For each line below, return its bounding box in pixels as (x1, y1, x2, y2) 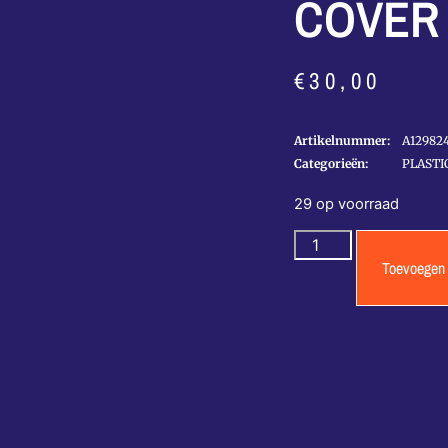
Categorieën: (294, 156, 368, 172)
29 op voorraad (294, 195, 399, 214)
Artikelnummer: (294, 133, 390, 149)
